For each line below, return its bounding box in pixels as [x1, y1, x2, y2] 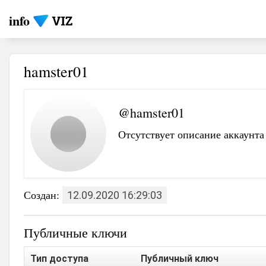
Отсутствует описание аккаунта [118, 127, 264, 141]
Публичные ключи [24, 224, 127, 241]
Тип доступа [30, 253, 88, 264]
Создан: [24, 188, 62, 202]
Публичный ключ [141, 253, 218, 264]
